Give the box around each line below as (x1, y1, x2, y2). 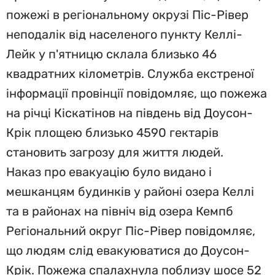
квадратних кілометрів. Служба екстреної (6, 66, 254, 81)
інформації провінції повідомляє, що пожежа (6, 86, 267, 101)
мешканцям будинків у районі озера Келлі (6, 184, 254, 199)
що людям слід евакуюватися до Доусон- (6, 243, 250, 258)
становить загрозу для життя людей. (6, 145, 223, 160)
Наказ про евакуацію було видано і (6, 165, 212, 179)
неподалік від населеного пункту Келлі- (6, 27, 242, 42)
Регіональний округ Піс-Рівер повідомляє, (6, 223, 255, 238)
